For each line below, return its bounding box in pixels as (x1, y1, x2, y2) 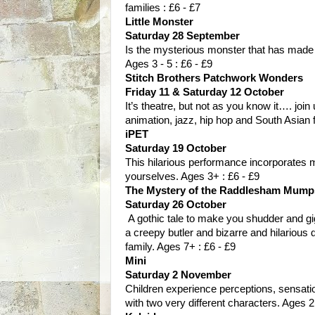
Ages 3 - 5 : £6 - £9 (125, 58, 212, 70)
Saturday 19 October (125, 143, 226, 154)
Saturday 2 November (125, 269, 231, 281)
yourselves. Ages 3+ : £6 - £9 (125, 171, 259, 182)
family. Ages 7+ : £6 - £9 (125, 241, 236, 252)
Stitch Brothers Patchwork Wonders (125, 72, 303, 84)
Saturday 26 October (125, 199, 226, 210)
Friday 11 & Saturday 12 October (125, 86, 284, 98)
